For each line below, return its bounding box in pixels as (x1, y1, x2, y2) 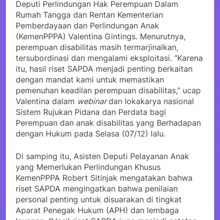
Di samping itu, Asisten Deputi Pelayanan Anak (16, 151, 189, 161)
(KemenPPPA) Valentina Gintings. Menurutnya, (16, 31, 186, 41)
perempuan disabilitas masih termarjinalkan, (16, 42, 178, 52)
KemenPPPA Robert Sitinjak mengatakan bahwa (16, 172, 192, 183)
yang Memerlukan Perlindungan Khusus (16, 162, 161, 172)
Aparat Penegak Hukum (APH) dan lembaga (16, 205, 179, 215)
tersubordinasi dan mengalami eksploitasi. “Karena (16, 53, 203, 63)
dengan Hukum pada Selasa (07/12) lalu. (16, 128, 165, 138)
